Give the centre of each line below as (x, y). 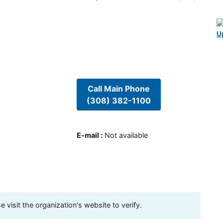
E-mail (88, 135)
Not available (126, 135)
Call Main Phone (118, 89)
